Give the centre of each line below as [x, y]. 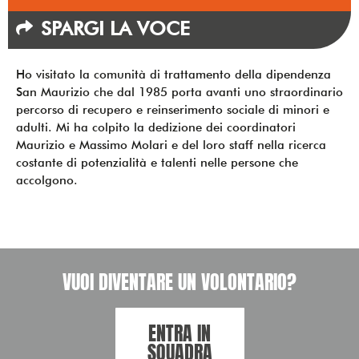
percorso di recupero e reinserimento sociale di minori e [173, 109]
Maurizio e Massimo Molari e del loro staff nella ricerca [171, 145]
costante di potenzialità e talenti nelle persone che [157, 162]
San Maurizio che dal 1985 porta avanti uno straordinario [179, 92]
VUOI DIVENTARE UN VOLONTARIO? [179, 282]
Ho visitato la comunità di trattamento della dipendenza [173, 74]
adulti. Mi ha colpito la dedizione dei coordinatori [156, 127]
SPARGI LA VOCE [115, 28]
